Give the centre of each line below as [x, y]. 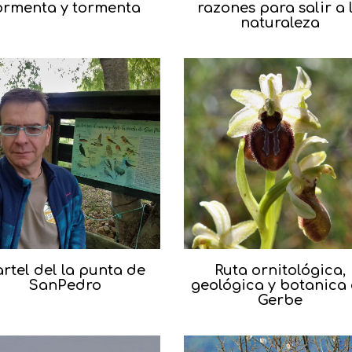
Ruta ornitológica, [280, 270]
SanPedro [64, 285]
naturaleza [280, 22]
